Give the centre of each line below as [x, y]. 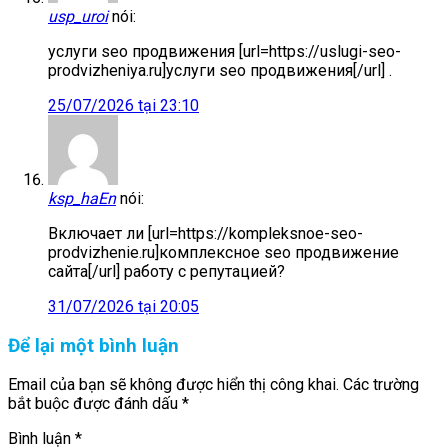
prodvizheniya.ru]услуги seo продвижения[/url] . [220, 70]
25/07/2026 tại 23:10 [123, 105]
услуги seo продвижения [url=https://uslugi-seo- [224, 51]
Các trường [381, 385]
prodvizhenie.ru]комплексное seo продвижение [223, 252]
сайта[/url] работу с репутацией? [166, 271]
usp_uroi [78, 16]
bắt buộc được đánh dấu [95, 404]
